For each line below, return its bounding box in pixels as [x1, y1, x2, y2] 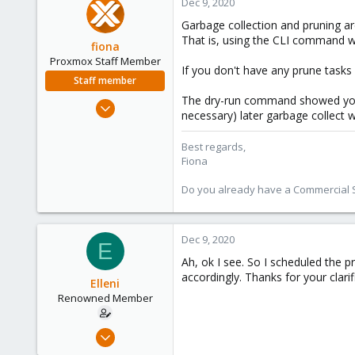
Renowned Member [57, 291, 153, 305]
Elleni [90, 276, 120, 291]
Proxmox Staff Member [49, 54, 161, 68]
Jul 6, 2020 [119, 324, 165, 338]
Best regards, [181, 139, 246, 154]
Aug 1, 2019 [112, 95, 165, 109]
